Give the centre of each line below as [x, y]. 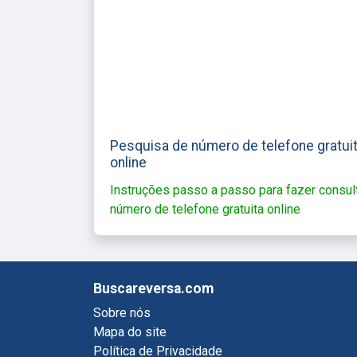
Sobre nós [122, 312]
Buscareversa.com [158, 288]
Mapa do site [130, 331]
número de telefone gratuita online [205, 209]
